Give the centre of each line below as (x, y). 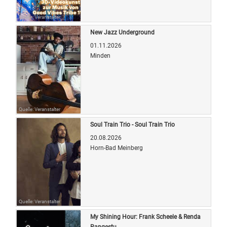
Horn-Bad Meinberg (117, 148)
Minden (100, 55)
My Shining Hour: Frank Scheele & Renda (145, 217)
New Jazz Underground (122, 32)
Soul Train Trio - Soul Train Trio (133, 124)
